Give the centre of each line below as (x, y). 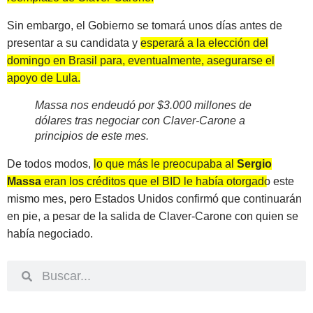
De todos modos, (50, 163)
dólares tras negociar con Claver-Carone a (140, 120)
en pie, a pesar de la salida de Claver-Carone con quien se (153, 216)
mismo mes (35, 198)
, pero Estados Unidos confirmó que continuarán (183, 198)
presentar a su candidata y (74, 43)
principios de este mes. (92, 136)
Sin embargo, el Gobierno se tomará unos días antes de (145, 25)
